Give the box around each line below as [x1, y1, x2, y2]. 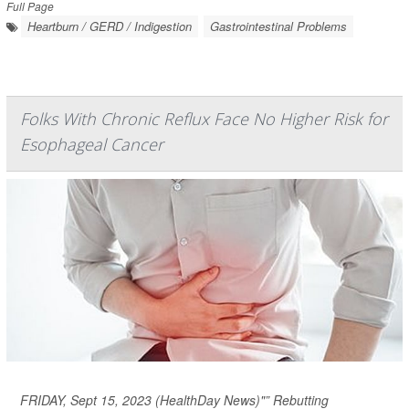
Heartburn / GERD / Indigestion [27, 17, 192, 35]
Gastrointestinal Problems [210, 17, 347, 35]
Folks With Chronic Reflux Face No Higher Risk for [20, 108, 388, 130]
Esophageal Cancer [20, 133, 163, 155]
